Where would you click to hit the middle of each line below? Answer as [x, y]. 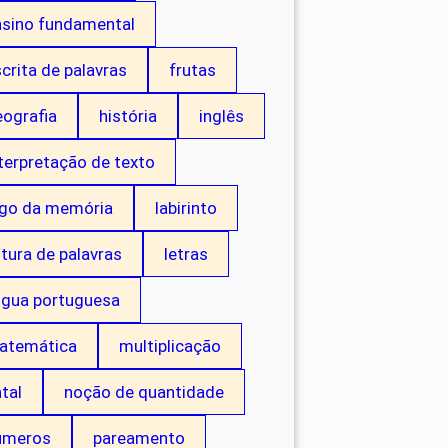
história [128, 116]
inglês [221, 116]
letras [186, 254]
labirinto [186, 208]
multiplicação [170, 346]
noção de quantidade [144, 392]
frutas [192, 70]
